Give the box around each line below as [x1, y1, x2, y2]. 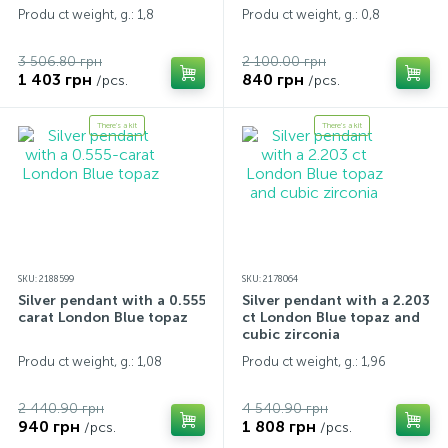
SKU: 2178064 [242, 274, 298, 284]
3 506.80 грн [18, 53, 102, 70]
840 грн [242, 70, 304, 89]
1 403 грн [18, 70, 92, 89]
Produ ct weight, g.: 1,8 [18, 7, 154, 22]
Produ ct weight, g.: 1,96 [242, 354, 386, 369]
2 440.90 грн [18, 400, 104, 417]
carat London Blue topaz [18, 309, 188, 326]
